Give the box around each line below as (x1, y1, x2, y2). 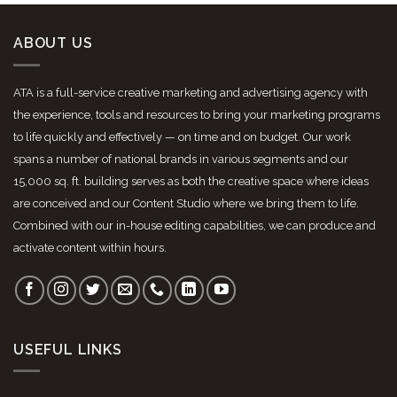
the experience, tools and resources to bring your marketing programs (13, 107, 380, 121)
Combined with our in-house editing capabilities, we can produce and (13, 218, 376, 232)
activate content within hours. (13, 240, 167, 254)
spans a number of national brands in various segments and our (13, 152, 348, 166)
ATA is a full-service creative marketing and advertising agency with (13, 85, 368, 99)
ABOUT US (13, 35, 93, 52)
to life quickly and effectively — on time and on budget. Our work (13, 129, 351, 144)
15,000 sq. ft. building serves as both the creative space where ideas (13, 174, 369, 188)
